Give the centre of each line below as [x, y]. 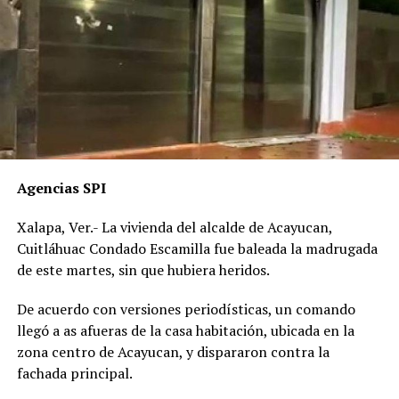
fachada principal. [74, 373]
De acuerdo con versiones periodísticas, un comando [186, 309]
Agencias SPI [61, 187]
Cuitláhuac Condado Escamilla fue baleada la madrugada [197, 248]
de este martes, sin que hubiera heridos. [143, 269]
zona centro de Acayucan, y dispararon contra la [173, 351]
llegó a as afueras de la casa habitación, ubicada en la [185, 330]
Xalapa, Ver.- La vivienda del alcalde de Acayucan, [174, 227]
